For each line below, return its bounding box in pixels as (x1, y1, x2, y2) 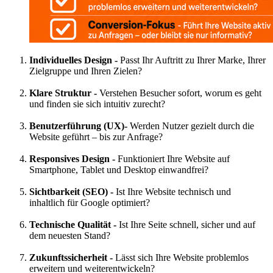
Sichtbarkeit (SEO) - (29, 186, 116, 197)
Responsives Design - (29, 153, 118, 164)
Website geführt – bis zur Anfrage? (29, 131, 163, 142)
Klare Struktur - (29, 87, 99, 98)
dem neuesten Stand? (29, 230, 110, 241)
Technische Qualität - (29, 219, 119, 230)
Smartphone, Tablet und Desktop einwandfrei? (29, 164, 208, 175)
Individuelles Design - (29, 54, 120, 65)
